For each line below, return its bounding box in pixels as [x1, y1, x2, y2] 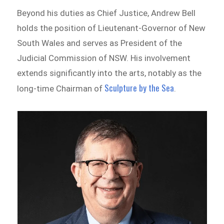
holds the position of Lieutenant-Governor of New [17, 23, 206, 33]
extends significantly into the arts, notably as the [17, 68, 202, 78]
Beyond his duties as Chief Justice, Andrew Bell [17, 8, 196, 18]
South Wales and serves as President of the [17, 38, 182, 48]
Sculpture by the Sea [104, 81, 174, 94]
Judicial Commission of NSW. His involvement [17, 53, 191, 63]
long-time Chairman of [17, 83, 105, 94]
